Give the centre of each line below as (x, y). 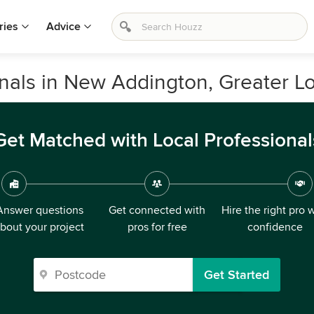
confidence (275, 227)
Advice (63, 27)
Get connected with (157, 210)
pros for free (157, 227)
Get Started (237, 275)
